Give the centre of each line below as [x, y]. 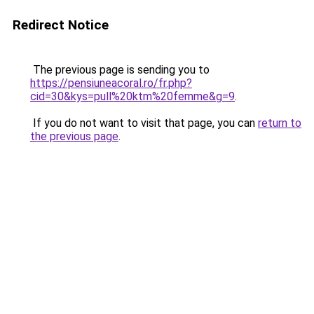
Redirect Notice [61, 25]
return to [280, 123]
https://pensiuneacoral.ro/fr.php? [111, 83]
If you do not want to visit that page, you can [144, 123]
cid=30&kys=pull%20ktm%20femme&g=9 [132, 96]
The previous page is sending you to [120, 70]
